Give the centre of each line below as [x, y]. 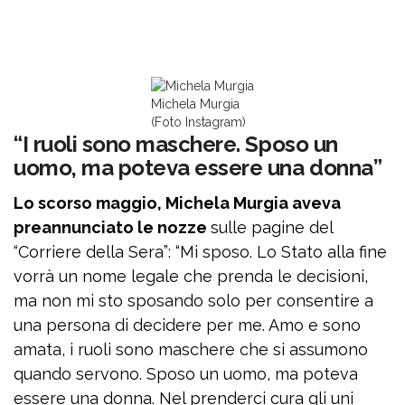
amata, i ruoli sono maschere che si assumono [191, 349]
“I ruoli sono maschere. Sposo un [176, 144]
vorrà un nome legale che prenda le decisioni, [191, 276]
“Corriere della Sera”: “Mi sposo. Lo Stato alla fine [200, 251]
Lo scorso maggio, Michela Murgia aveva [177, 202]
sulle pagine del [272, 227]
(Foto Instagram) [198, 122]
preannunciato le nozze [112, 227]
